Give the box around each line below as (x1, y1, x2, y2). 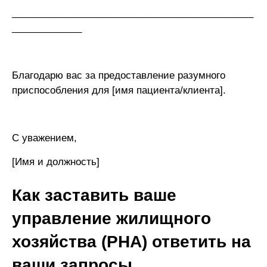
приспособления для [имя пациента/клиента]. (12, 85, 226, 97)
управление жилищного (12, 209, 211, 228)
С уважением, (12, 132, 77, 144)
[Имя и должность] (12, 156, 100, 168)
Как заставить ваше (12, 185, 176, 204)
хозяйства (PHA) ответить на (12, 232, 251, 251)
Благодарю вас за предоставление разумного (12, 70, 225, 82)
